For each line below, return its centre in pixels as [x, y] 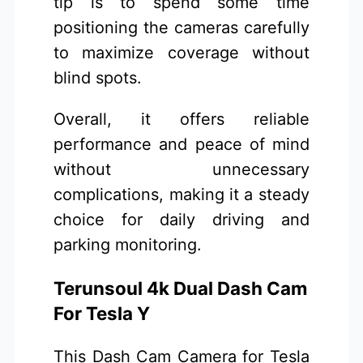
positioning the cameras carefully [181, 27]
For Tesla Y [102, 314]
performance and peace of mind [181, 144]
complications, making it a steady [181, 194]
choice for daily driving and [181, 219]
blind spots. [98, 77]
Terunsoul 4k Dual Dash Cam [181, 288]
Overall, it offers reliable [181, 119]
